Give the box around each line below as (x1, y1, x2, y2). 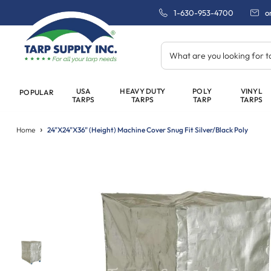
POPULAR (19, 88, 54, 97)
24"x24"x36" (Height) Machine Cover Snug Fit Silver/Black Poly (47, 125, 248, 134)
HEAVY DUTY (120, 87, 166, 96)
